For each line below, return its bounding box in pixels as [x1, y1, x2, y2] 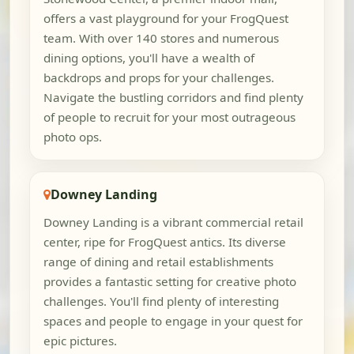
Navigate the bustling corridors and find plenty [43, 88, 303, 105]
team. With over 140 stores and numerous [43, 29, 279, 46]
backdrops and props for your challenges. [43, 69, 274, 85]
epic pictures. [43, 332, 117, 348]
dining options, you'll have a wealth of [43, 49, 254, 66]
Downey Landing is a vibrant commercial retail [43, 213, 303, 230]
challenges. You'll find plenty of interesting [43, 292, 279, 309]
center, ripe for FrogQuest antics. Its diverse [43, 233, 286, 250]
